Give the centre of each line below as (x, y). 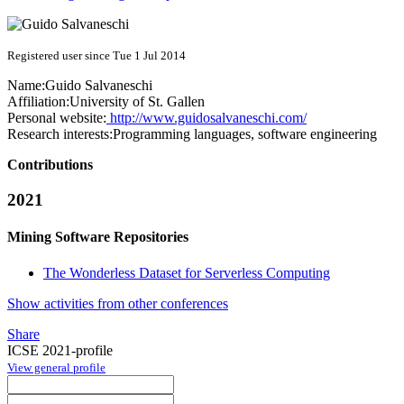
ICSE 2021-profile (60, 350)
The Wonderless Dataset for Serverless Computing (187, 272)
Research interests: (60, 134)
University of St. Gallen (137, 102)
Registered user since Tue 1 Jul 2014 (96, 56)
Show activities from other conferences (118, 303)
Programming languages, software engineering (245, 134)
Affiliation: (38, 102)
